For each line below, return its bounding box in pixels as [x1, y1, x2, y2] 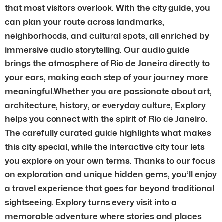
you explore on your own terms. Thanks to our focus [5, 155, 215, 166]
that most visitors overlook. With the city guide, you [5, 2, 210, 13]
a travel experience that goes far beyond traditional [5, 183, 214, 193]
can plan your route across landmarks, [5, 16, 164, 27]
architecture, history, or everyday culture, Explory [5, 100, 206, 110]
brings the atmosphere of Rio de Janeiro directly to [5, 58, 210, 68]
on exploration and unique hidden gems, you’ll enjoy [5, 169, 217, 179]
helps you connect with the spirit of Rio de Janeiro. [5, 113, 207, 124]
